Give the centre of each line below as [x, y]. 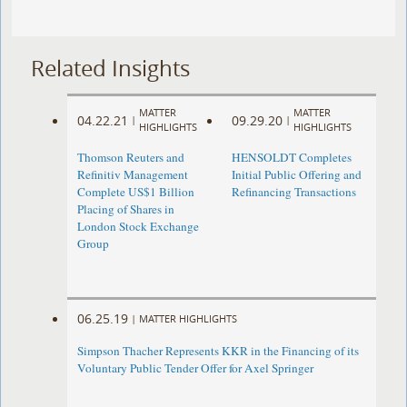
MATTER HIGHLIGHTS [189, 318]
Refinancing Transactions [293, 192]
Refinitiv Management [133, 175]
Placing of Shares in [126, 209]
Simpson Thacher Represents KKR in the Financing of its [218, 351]
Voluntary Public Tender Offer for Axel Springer [196, 368]
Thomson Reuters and [131, 158]
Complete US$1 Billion [136, 192]
